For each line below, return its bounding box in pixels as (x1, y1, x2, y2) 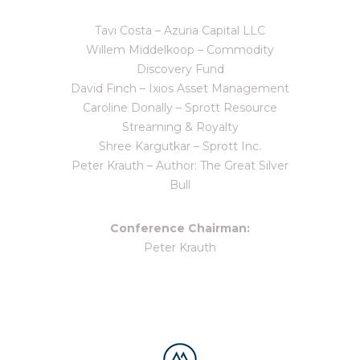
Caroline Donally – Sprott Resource (83, 100, 277, 115)
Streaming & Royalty (121, 120, 239, 134)
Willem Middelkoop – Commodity (86, 43, 274, 57)
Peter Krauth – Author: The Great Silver (72, 158, 288, 173)
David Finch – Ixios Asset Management (71, 81, 289, 96)
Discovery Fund (136, 62, 224, 76)
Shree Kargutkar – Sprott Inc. (99, 139, 261, 153)
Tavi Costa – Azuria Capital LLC (95, 23, 265, 38)
